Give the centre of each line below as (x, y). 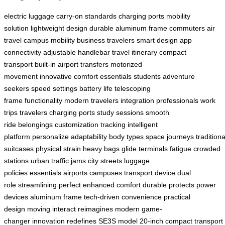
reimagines (95, 209)
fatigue (181, 149)
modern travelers (91, 101)
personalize (50, 137)
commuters (187, 28)
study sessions (120, 113)
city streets (105, 161)
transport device (150, 173)
